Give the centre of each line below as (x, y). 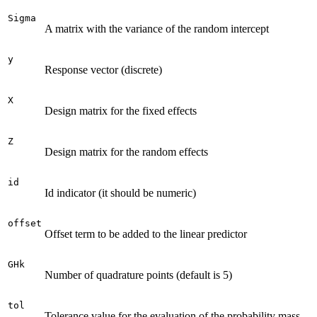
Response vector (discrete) (103, 69)
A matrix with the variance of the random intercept (157, 28)
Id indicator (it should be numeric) (120, 192)
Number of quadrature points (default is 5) (138, 275)
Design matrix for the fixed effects (121, 110)
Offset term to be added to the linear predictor (146, 234)
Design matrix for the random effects (126, 151)
